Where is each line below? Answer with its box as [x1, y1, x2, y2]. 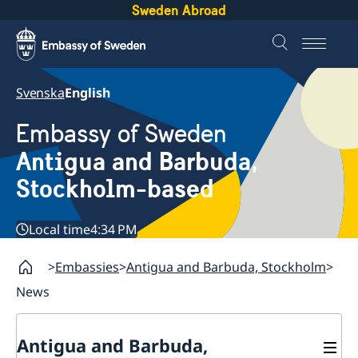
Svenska [16, 84, 65, 101]
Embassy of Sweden [16, 118, 227, 150]
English [64, 84, 110, 101]
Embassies [55, 258, 119, 276]
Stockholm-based [16, 173, 214, 205]
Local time [29, 221, 90, 239]
